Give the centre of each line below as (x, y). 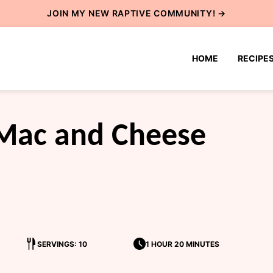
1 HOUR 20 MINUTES (182, 244)
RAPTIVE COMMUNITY (162, 13)
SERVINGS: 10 (62, 244)
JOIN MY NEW (80, 13)
